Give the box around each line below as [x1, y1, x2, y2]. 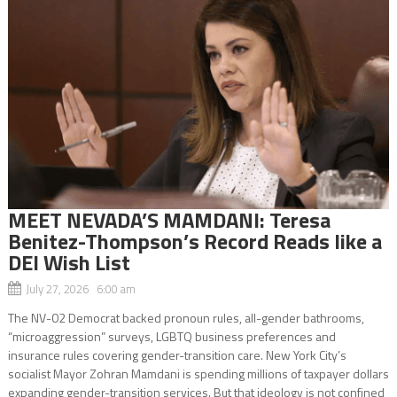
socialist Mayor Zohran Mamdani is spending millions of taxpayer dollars [7, 363, 389, 383]
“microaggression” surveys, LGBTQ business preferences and [7, 326, 336, 346]
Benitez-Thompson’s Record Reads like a [7, 224, 382, 257]
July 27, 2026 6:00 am [25, 279, 136, 298]
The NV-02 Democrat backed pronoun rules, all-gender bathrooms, [7, 307, 364, 327]
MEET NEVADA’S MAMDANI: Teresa [7, 203, 331, 236]
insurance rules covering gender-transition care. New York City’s [7, 345, 346, 364]
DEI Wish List [7, 245, 135, 278]
